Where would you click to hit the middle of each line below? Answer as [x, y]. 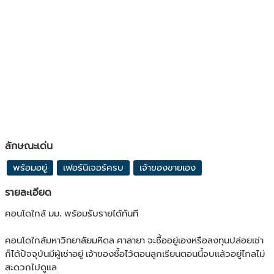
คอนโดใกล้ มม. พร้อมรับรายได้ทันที [72, 213]
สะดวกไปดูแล [31, 267]
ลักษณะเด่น [29, 146]
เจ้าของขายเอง [168, 168]
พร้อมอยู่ [30, 168]
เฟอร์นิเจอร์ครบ [93, 168]
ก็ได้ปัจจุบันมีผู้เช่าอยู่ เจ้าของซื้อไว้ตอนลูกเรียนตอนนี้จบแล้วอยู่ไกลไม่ [135, 254]
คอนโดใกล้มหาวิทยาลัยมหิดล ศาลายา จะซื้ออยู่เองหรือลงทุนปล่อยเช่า [134, 240]
